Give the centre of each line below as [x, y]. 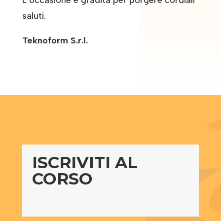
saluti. [34, 16]
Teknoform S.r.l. [55, 40]
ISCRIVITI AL [85, 162]
